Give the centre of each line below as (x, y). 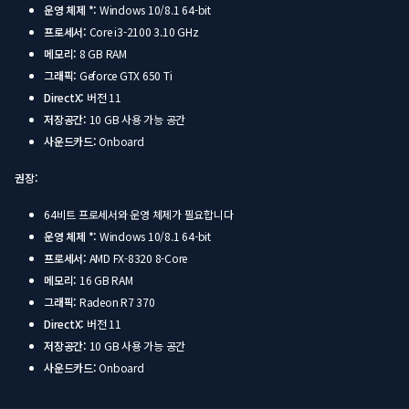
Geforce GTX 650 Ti (125, 76)
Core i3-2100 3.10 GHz (142, 32)
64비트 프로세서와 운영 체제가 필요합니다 (139, 215)
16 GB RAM (105, 280)
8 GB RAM (102, 54)
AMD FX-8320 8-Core (137, 258)
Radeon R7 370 (116, 302)
